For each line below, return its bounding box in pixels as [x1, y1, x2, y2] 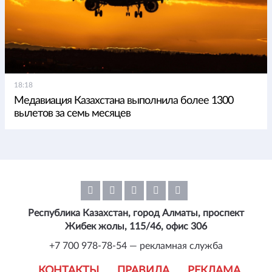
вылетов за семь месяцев [14, 107, 131, 119]
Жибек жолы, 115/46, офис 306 [65, 221, 207, 231]
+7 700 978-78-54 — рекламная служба [49, 240, 223, 251]
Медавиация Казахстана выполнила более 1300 [14, 95, 233, 106]
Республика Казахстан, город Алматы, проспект [28, 208, 244, 218]
